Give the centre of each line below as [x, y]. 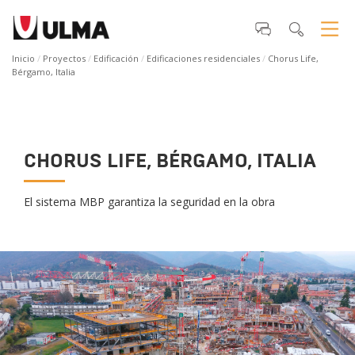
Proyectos [64, 58]
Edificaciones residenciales [203, 58]
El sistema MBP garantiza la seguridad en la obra [149, 202]
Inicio [23, 58]
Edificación [116, 58]
